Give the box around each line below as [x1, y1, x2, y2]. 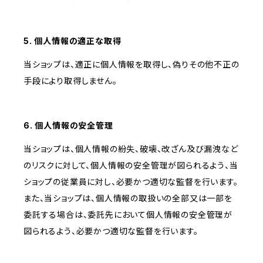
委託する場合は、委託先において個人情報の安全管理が [23, 210, 232, 220]
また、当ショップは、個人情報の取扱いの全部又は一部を [23, 193, 232, 204]
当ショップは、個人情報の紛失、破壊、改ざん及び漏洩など [23, 144, 238, 154]
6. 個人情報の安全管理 [23, 120, 113, 131]
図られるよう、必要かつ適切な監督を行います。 [23, 226, 198, 237]
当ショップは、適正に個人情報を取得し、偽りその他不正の [23, 59, 240, 70]
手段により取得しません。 [23, 76, 117, 86]
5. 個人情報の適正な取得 [23, 36, 122, 46]
